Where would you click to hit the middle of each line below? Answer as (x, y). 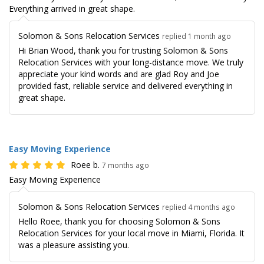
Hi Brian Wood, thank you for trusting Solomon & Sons (123, 50)
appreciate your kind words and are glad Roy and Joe (119, 74)
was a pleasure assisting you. (74, 245)
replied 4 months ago (199, 207)
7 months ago (126, 165)
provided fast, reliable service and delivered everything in (126, 85)
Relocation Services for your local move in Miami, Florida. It (131, 233)
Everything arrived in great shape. (72, 8)
